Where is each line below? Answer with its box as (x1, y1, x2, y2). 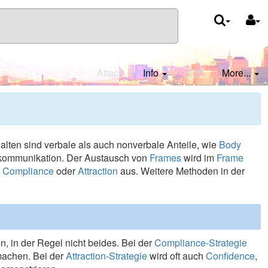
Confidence (206, 249, 255, 263)
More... (222, 66, 251, 80)
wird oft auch (147, 249, 206, 263)
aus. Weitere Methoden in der (118, 164, 245, 178)
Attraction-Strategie (66, 249, 148, 263)
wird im (181, 151, 217, 165)
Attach (97, 66, 124, 80)
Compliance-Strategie (154, 236, 248, 249)
